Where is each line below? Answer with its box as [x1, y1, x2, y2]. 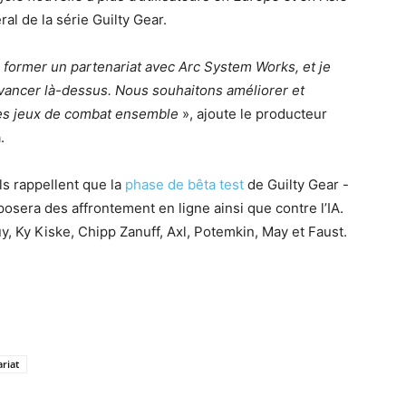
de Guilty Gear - [244, 176, 349, 193]
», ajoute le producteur [179, 105, 327, 122]
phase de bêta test [125, 176, 244, 193]
